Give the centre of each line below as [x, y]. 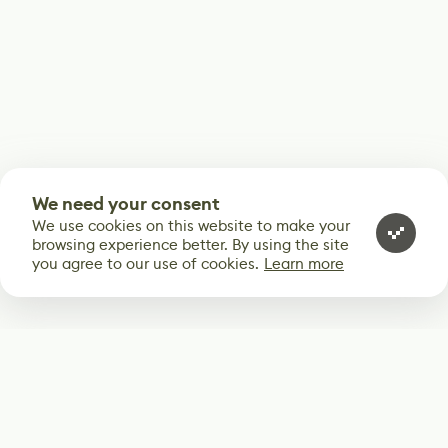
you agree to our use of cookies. [145, 263]
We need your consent [126, 204]
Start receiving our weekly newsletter [153, 417]
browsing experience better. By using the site [190, 244]
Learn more [304, 263]
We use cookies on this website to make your [191, 225]
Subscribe [90, 383]
